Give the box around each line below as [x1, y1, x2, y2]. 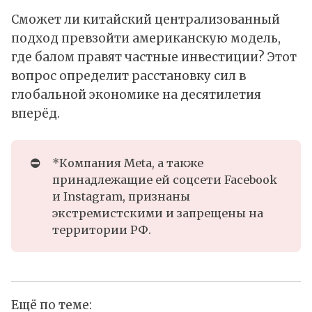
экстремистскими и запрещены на [52, 205, 263, 220]
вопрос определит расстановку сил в [11, 68, 246, 84]
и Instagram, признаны [52, 189, 190, 203]
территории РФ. [52, 222, 151, 237]
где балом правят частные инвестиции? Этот [11, 49, 297, 65]
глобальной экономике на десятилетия [11, 87, 261, 103]
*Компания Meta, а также [52, 155, 203, 170]
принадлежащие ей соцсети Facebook [52, 172, 277, 187]
